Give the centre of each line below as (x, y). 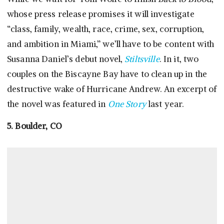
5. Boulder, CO (34, 126)
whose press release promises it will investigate (101, 14)
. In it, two (179, 59)
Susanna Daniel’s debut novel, (66, 59)
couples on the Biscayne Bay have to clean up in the (107, 74)
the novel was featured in (57, 104)
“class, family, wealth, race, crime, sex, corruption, (106, 29)
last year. (165, 104)
